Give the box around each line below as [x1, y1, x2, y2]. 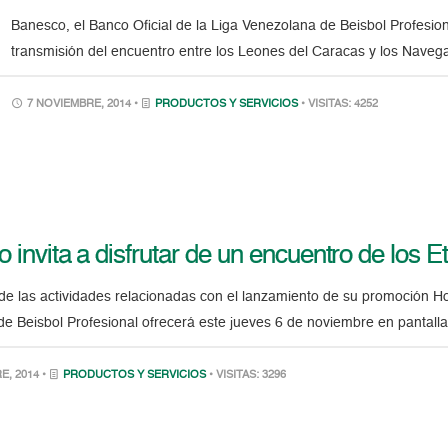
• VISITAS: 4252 [301, 99, 379, 110]
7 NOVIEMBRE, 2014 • [24, 99, 142, 110]
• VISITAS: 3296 [209, 370, 287, 382]
